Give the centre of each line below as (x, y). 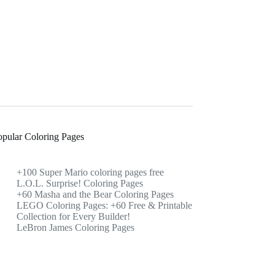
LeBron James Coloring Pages (76, 227)
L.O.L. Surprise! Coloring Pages (80, 183)
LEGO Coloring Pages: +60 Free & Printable (105, 205)
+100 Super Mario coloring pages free (91, 172)
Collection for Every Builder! (74, 216)
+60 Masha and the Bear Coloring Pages (95, 194)
